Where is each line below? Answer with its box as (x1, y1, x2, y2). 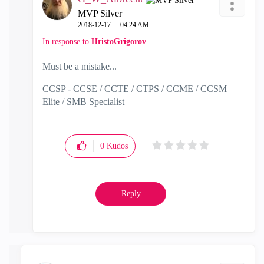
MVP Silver (78, 8, 122, 18)
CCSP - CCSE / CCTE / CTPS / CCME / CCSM (42, 84, 227, 94)
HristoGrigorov (91, 37, 146, 46)
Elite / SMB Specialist (42, 97, 124, 107)
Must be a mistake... (42, 61, 117, 71)
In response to (42, 37, 91, 46)
